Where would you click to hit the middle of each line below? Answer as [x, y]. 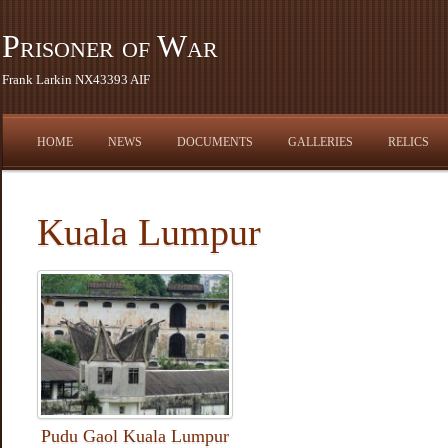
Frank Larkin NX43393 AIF [76, 79]
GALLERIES [320, 142]
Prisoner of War [110, 46]
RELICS [408, 142]
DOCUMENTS [215, 142]
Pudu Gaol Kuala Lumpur [135, 436]
